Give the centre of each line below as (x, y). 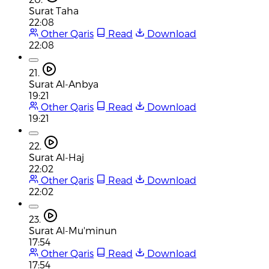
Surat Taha (54, 10)
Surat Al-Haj (56, 157)
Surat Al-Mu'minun (73, 230)
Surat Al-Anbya (64, 83)
